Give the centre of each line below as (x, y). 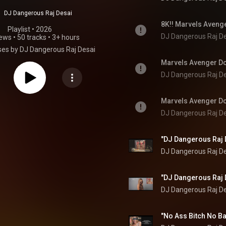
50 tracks (32, 37)
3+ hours (66, 37)
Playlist (19, 29)
